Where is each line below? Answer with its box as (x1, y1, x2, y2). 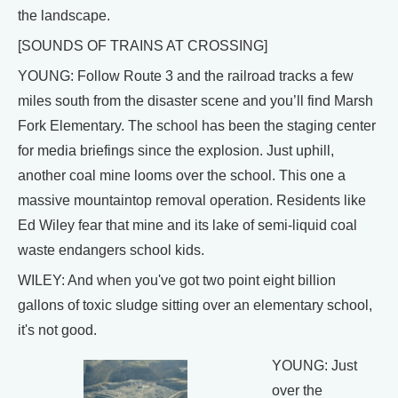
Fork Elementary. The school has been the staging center (18, 117, 376, 133)
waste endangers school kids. (18, 242, 204, 258)
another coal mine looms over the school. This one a (18, 167, 346, 183)
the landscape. (18, 7, 110, 23)
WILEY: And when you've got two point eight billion (18, 272, 336, 288)
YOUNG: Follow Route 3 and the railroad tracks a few (18, 68, 354, 84)
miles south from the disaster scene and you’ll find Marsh (18, 92, 373, 108)
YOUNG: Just (272, 357, 357, 373)
